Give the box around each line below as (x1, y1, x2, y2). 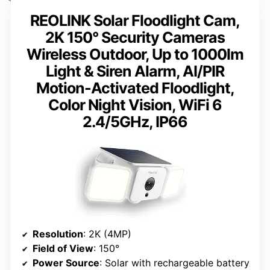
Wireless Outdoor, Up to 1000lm (27, 45, 243, 64)
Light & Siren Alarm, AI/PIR (46, 62, 224, 81)
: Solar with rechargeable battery (99, 256, 250, 269)
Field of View (33, 242, 93, 254)
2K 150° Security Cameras (45, 28, 225, 47)
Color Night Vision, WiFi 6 (48, 96, 222, 115)
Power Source (33, 256, 99, 269)
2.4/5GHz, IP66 (83, 113, 187, 131)
